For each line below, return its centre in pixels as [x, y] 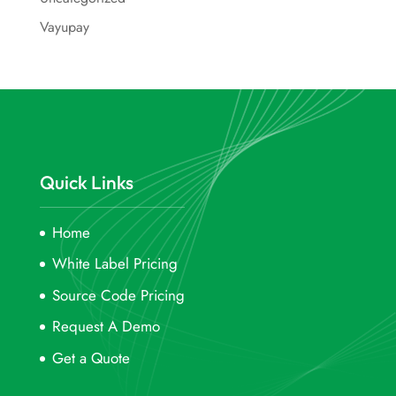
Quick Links [86, 182]
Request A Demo [106, 327]
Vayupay [64, 27]
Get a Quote [91, 358]
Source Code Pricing [118, 295]
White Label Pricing [114, 264]
